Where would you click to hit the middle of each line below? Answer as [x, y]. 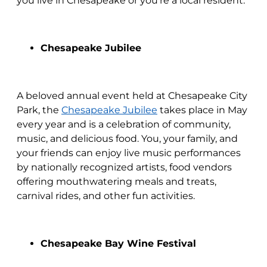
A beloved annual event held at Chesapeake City [132, 96]
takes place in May [202, 110]
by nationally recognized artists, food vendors [124, 167]
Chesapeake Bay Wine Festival [118, 243]
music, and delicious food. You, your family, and [127, 139]
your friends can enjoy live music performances [129, 153]
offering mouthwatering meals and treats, [117, 181]
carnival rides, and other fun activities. [106, 196]
